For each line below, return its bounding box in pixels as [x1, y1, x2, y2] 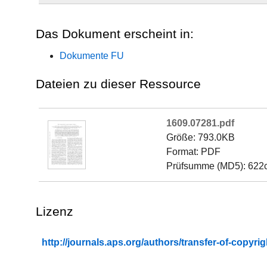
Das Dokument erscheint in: [36, 27, 194, 41]
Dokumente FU [60, 51, 124, 61]
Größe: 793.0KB [166, 132, 235, 142]
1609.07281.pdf [166, 118, 234, 128]
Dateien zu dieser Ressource [36, 77, 201, 91]
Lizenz [36, 204, 73, 218]
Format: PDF [166, 147, 221, 157]
